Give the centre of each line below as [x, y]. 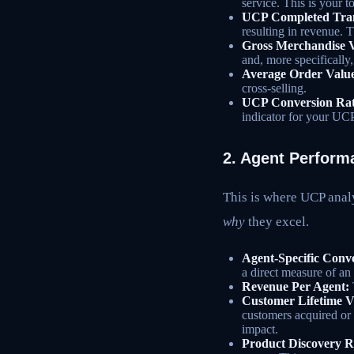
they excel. [277, 221]
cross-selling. [274, 88]
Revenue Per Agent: [296, 287]
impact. [260, 330]
